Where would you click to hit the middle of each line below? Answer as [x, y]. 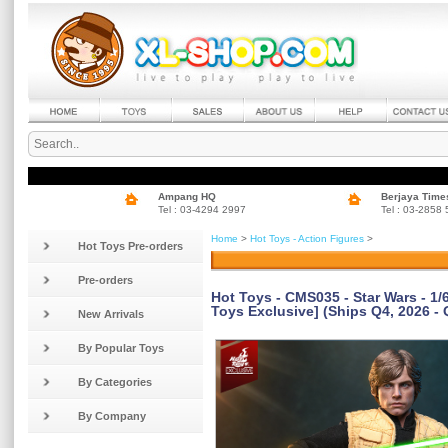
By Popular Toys [121, 348]
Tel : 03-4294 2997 [201, 209]
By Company [112, 416]
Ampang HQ [186, 196]
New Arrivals [111, 314]
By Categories [115, 382]
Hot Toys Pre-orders [130, 246]
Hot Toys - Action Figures [307, 238]
